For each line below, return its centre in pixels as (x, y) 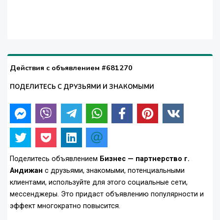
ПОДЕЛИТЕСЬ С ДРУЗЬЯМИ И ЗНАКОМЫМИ (82, 87)
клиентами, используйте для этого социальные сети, (99, 183)
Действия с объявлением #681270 (71, 68)
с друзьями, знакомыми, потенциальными (115, 171)
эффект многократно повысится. (65, 206)
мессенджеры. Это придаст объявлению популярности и (107, 194)
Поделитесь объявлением (55, 159)
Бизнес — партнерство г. (145, 159)
